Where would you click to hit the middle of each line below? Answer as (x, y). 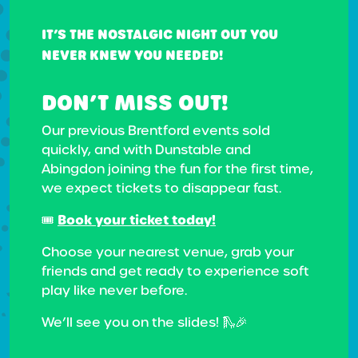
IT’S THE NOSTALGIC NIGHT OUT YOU (160, 35)
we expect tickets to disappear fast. (161, 188)
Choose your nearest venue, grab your (168, 252)
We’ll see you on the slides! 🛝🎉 (145, 322)
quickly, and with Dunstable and (146, 150)
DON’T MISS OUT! (135, 103)
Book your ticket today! (137, 220)
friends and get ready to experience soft (175, 271)
